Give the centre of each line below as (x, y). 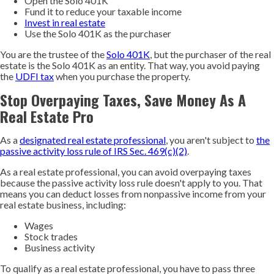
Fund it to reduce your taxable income (104, 11)
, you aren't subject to (211, 140)
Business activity (60, 247)
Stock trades (51, 236)
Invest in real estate (65, 22)
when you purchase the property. (122, 76)
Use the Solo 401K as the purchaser (98, 33)
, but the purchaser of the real (210, 54)
